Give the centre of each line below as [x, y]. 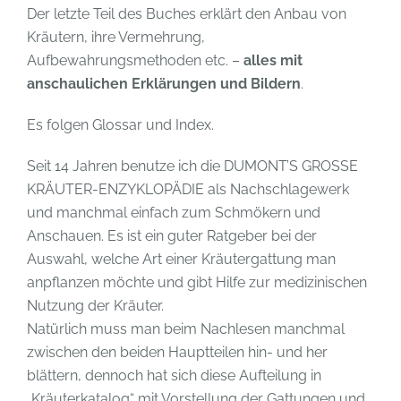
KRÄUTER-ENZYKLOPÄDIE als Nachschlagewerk [188, 189]
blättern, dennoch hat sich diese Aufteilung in [174, 375]
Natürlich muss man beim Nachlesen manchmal [186, 328]
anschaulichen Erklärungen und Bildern [164, 83]
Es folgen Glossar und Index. [120, 124]
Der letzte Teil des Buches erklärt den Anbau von [187, 13]
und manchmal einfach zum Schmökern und [174, 212]
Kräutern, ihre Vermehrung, [116, 37]
